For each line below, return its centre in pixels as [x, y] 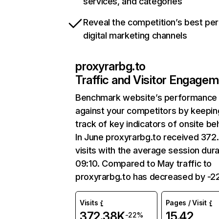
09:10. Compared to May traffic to [144, 164]
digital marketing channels [135, 35]
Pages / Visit [186, 203]
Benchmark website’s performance [146, 98]
